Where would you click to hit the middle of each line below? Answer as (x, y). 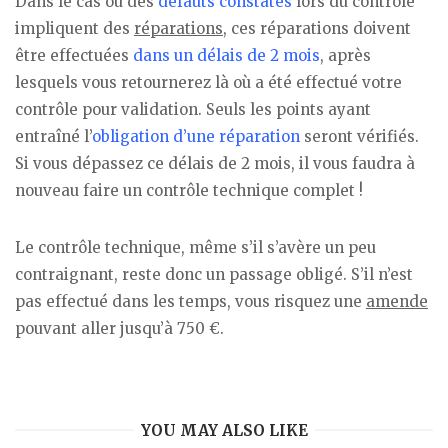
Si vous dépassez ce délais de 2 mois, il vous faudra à (215, 164)
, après (345, 56)
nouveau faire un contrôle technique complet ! (189, 191)
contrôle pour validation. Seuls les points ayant (193, 110)
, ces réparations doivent (317, 29)
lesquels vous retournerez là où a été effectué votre (208, 83)
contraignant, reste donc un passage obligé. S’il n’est (214, 274)
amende (397, 301)
